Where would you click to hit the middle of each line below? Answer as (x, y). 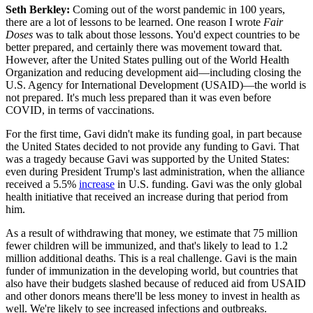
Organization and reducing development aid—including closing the (153, 72)
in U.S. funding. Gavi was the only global (208, 184)
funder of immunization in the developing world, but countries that (152, 271)
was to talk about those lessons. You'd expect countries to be (166, 35)
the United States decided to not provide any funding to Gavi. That (152, 146)
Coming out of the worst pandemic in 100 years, (179, 9)
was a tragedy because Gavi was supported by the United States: (147, 159)
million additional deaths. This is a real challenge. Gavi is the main (151, 258)
